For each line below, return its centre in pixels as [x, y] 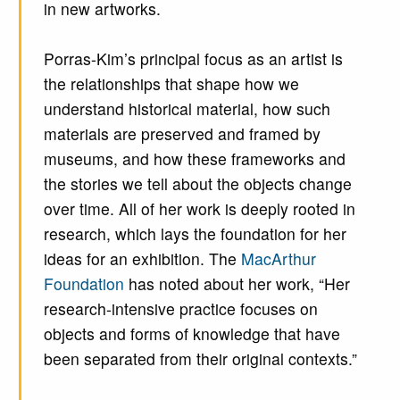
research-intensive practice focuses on [180, 308]
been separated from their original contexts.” [200, 358]
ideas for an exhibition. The [142, 258]
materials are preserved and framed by [182, 133]
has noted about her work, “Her [237, 283]
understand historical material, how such [187, 108]
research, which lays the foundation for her [195, 233]
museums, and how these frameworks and [194, 158]
